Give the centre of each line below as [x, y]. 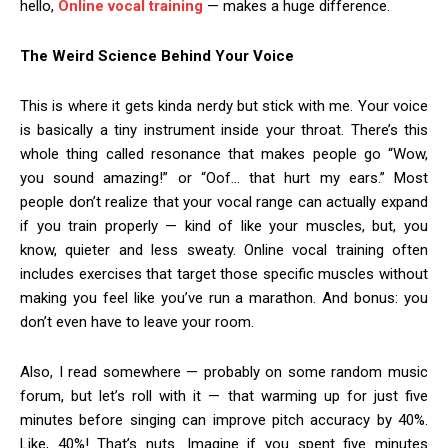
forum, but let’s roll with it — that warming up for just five [224, 396]
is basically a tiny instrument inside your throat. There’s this [224, 130]
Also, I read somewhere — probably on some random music [224, 372]
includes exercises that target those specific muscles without [224, 274]
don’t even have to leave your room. [137, 322]
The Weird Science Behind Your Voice [157, 56]
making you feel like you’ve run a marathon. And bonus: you [224, 298]
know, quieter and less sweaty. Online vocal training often [224, 250]
